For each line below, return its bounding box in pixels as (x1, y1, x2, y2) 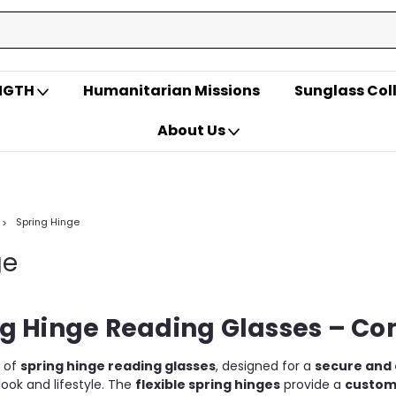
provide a (280, 376, 345, 394)
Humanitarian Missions (82, 80, 260, 102)
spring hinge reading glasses (20, 357, 216, 376)
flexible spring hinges (135, 376, 280, 394)
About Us (156, 120, 228, 141)
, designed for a (216, 357, 315, 376)
